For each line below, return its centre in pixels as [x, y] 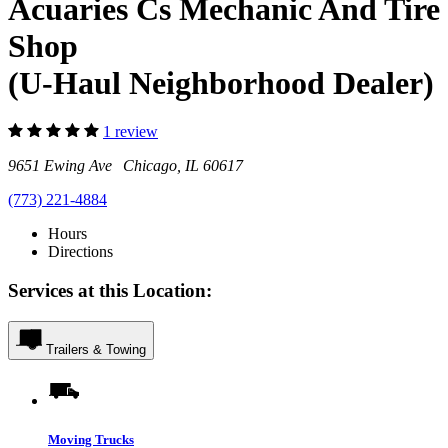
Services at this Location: [110, 290]
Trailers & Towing [96, 349]
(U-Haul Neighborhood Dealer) [221, 82]
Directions [80, 252]
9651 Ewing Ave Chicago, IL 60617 [125, 166]
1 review [130, 132]
